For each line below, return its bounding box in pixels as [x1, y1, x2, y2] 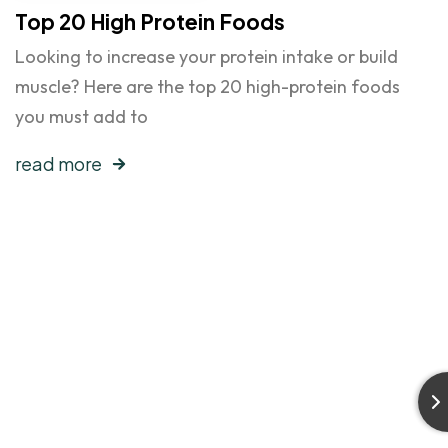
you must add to [15, 104, 148, 128]
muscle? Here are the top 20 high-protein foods [15, 74, 400, 98]
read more [15, 152, 102, 176]
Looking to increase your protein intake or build [15, 44, 398, 68]
